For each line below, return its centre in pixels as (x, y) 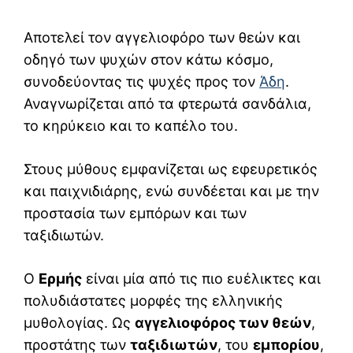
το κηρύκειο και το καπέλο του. (131, 126)
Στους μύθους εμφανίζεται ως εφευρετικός (171, 169)
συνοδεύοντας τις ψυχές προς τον (141, 82)
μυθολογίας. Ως (79, 323)
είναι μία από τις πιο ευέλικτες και (201, 279)
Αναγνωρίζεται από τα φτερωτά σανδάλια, (167, 104)
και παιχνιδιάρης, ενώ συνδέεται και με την (171, 191)
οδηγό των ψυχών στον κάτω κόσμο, (149, 60)
